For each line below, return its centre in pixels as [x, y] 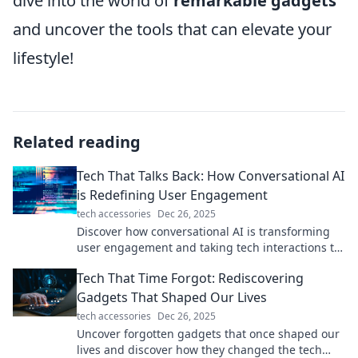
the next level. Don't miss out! [156, 264]
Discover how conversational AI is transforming [203, 232]
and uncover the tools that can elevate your [172, 30]
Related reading [77, 142]
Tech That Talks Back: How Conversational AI [211, 176]
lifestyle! [43, 58]
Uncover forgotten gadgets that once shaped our [208, 334]
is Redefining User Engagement [172, 195]
